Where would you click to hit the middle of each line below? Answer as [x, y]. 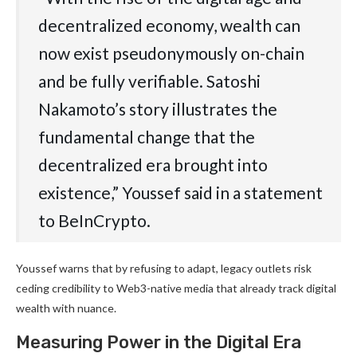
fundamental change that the [147, 137]
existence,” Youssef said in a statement [180, 193]
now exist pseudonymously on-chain [171, 53]
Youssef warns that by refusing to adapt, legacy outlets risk [164, 269]
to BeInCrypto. [94, 221]
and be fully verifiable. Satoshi [149, 81]
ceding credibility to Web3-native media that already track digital [176, 288]
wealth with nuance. [66, 308]
